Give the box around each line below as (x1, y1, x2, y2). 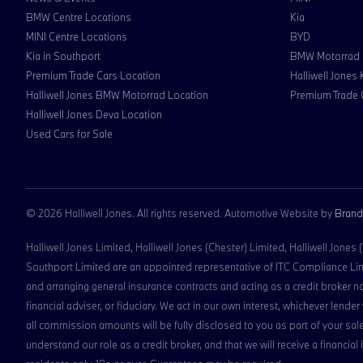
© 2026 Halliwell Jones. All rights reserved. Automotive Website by (26, 207, 335, 220)
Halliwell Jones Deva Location (26, 108, 162, 121)
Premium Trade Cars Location (26, 69, 160, 82)
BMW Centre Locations (26, 11, 131, 23)
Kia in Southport (26, 49, 100, 62)
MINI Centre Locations (26, 30, 127, 43)
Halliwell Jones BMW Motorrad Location (26, 88, 208, 101)
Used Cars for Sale (26, 127, 113, 140)
